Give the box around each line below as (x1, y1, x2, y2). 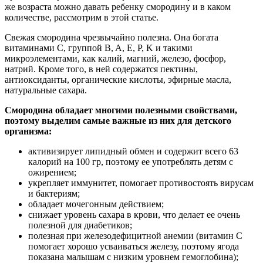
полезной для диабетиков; (28, 220, 132, 230)
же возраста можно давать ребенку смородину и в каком (5, 1, 231, 12)
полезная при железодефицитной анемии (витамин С (28, 230, 242, 241)
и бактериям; (28, 188, 80, 198)
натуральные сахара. (5, 85, 87, 95)
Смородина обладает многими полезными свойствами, (5, 104, 237, 115)
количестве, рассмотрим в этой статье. (5, 12, 159, 22)
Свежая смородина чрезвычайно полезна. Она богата (5, 32, 218, 42)
